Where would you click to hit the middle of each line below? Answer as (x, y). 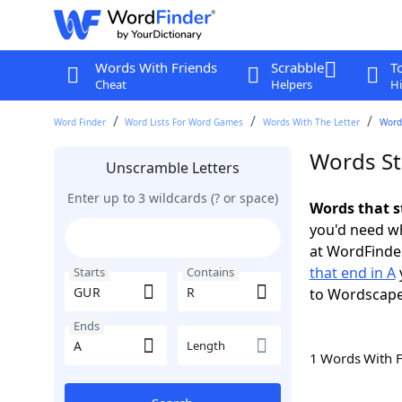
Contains (210, 272)
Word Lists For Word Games (184, 122)
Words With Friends (156, 67)
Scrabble (297, 67)
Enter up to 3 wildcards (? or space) (172, 198)
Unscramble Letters (172, 168)
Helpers (291, 84)
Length (206, 345)
